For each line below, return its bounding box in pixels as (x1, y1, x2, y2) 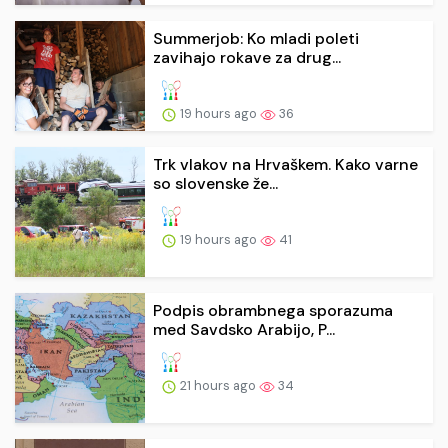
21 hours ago (177, 376, 259, 394)
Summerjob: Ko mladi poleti (153, 28, 359, 50)
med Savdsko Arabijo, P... (153, 318, 335, 340)
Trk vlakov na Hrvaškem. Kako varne (153, 153, 418, 175)
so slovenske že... (153, 172, 278, 194)
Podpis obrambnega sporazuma (153, 299, 393, 321)
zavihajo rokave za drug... (153, 47, 341, 69)
